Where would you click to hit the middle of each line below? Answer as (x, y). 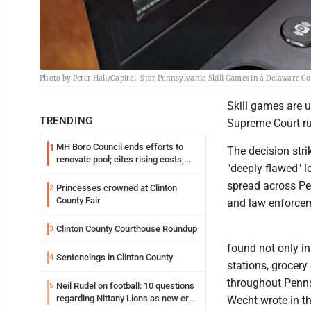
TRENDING (66, 120)
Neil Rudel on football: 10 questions (125, 285)
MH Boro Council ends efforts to (116, 146)
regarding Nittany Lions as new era (125, 298)
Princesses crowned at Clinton (117, 187)
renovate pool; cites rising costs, (108, 159)
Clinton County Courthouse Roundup (127, 228)
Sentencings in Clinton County (115, 257)
